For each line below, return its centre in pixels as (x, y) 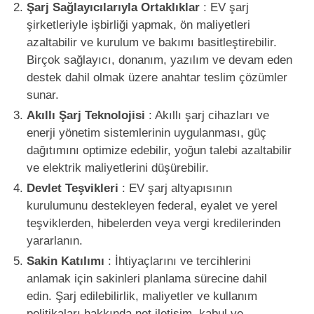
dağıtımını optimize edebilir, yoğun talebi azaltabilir (159, 150)
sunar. (42, 95)
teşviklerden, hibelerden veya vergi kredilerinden (153, 223)
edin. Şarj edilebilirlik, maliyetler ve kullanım (142, 296)
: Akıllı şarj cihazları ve (207, 115)
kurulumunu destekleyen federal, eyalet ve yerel (152, 205)
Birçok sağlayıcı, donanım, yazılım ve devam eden (159, 60)
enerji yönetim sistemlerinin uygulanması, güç (146, 132)
